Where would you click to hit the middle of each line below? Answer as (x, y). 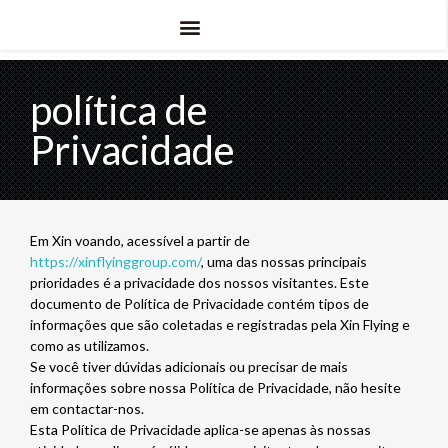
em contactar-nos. (87, 408)
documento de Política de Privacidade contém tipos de (199, 303)
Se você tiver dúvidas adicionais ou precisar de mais (189, 366)
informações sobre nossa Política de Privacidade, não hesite (215, 387)
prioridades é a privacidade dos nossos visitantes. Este (199, 282)
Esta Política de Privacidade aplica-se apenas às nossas (200, 429)
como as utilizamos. (89, 345)
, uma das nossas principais (284, 261)
